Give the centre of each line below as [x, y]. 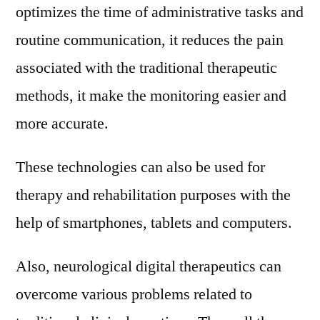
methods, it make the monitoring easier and [151, 96]
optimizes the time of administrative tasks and [160, 12]
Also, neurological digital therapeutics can [149, 266]
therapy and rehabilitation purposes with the [153, 195]
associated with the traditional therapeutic [146, 68]
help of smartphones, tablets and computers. [154, 223]
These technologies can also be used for [140, 167]
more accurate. [62, 124]
